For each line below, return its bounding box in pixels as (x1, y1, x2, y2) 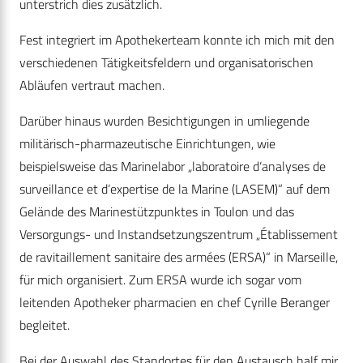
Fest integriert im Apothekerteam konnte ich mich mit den (19, 30, 335, 50)
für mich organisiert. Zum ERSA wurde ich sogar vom (19, 270, 301, 290)
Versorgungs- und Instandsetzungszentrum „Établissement (19, 224, 338, 245)
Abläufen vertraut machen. (19, 75, 164, 96)
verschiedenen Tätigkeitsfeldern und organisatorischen (19, 53, 314, 73)
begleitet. (19, 315, 70, 335)
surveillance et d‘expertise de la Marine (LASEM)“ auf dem (19, 179, 330, 199)
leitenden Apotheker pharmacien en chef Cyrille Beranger (19, 293, 330, 313)
